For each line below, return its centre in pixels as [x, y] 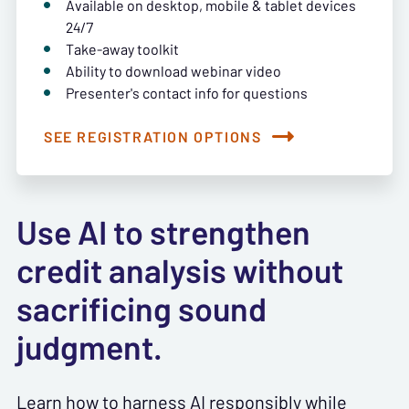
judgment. [89, 347]
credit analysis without [180, 271]
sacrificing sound [142, 309]
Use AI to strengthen [163, 232]
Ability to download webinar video [173, 71]
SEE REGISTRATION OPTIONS [153, 136]
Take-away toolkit [122, 49]
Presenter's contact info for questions [187, 93]
